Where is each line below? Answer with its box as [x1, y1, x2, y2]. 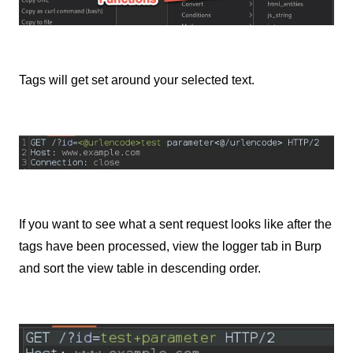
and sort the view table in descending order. [19, 262, 261, 276]
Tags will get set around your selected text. [19, 73, 255, 87]
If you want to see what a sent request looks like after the [19, 217, 332, 232]
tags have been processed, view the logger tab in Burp [19, 240, 321, 254]
